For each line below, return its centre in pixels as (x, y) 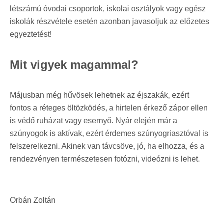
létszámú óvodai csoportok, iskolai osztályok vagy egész (108, 8)
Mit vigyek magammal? (74, 64)
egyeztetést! (31, 34)
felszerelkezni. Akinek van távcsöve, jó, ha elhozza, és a (107, 146)
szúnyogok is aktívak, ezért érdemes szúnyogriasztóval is (109, 133)
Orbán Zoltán (33, 200)
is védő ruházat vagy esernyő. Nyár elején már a (94, 120)
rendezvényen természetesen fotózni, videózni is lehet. (105, 159)
